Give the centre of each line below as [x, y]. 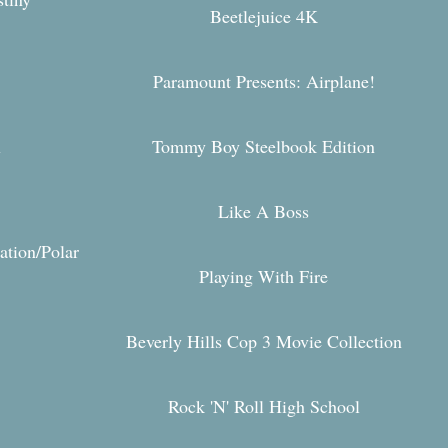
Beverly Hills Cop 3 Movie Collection [263, 341]
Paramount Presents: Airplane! [263, 80]
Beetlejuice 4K [263, 15]
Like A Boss [263, 211]
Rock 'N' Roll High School [263, 406]
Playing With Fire [263, 276]
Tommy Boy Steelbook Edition [263, 145]
